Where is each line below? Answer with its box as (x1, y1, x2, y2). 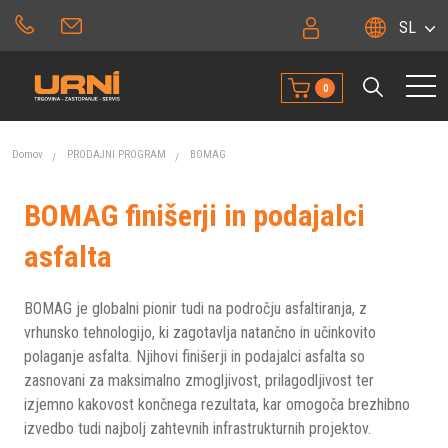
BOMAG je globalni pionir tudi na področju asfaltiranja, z (24, 299, 367, 318)
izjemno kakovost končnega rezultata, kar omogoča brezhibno (24, 395, 410, 414)
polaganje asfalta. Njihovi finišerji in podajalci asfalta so (24, 347, 365, 366)
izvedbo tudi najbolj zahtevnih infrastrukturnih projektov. (24, 419, 371, 438)
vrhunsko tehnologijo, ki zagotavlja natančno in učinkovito (24, 323, 376, 342)
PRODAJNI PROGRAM (67, 148, 166, 161)
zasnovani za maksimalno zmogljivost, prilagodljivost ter (24, 371, 374, 390)
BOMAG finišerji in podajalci (24, 198, 365, 233)
